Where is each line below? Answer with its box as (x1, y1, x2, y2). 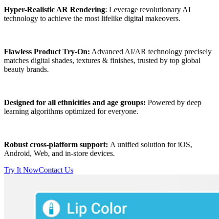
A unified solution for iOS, (110, 140, 192, 149)
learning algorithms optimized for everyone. (4, 107, 138, 116)
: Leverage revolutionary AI (105, 5, 191, 14)
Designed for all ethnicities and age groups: (4, 98, 148, 107)
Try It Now (4, 166, 39, 175)
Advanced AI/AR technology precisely (90, 47, 212, 56)
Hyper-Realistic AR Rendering (4, 5, 105, 14)
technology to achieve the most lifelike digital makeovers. (4, 14, 180, 23)
